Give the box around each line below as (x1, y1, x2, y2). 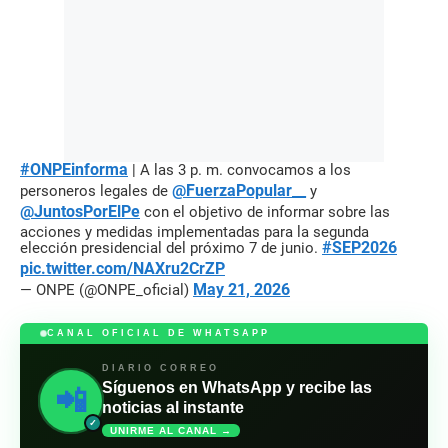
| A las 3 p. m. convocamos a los (128, 161, 351, 180)
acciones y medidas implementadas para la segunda (20, 223, 369, 242)
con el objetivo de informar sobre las (140, 203, 390, 222)
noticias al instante (102, 399, 244, 417)
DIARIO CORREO (102, 363, 219, 374)
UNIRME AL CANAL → (110, 425, 232, 437)
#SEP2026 (322, 238, 397, 258)
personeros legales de (20, 182, 172, 201)
